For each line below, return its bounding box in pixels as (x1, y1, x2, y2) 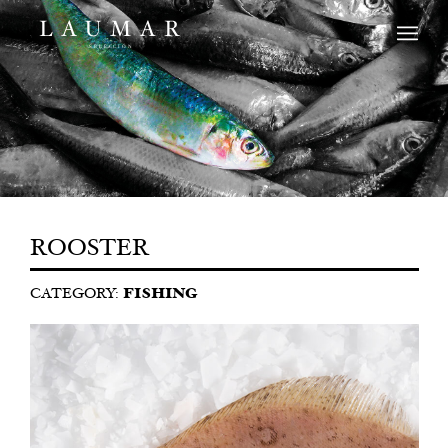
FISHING (123, 287, 197, 303)
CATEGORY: (30, 287, 123, 303)
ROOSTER (30, 238, 150, 263)
